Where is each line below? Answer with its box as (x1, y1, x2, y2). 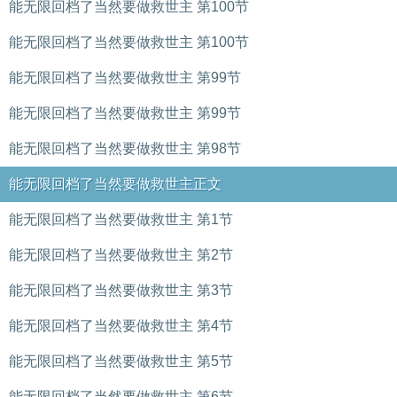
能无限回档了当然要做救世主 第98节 (9, 141, 241, 156)
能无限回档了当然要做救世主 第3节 (9, 283, 233, 298)
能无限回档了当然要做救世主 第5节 (9, 354, 233, 369)
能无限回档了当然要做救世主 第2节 (9, 247, 233, 262)
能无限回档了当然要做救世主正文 (9, 176, 222, 191)
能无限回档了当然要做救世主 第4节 (9, 318, 233, 333)
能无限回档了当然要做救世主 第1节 (9, 212, 233, 227)
